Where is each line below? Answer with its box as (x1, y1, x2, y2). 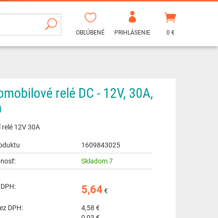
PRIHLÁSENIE (114, 28, 150, 36)
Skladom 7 (81, 156, 113, 165)
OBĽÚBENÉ (76, 28, 105, 36)
